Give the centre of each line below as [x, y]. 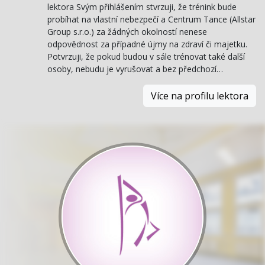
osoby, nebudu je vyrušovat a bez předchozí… [135, 69]
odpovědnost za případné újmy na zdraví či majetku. [147, 44]
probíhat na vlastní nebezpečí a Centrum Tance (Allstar [151, 20]
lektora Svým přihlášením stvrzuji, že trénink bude [142, 7]
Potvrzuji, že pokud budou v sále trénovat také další [146, 57]
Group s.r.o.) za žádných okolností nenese [127, 32]
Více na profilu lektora [200, 96]
